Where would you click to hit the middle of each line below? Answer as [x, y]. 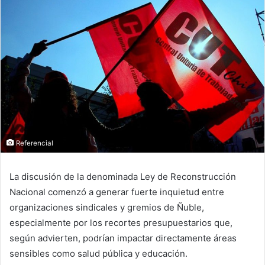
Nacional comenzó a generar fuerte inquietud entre [117, 192]
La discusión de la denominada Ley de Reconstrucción [123, 176]
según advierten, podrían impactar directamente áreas [123, 238]
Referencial [34, 143]
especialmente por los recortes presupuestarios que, [121, 222]
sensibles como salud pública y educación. [98, 253]
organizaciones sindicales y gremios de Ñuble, [107, 207]
